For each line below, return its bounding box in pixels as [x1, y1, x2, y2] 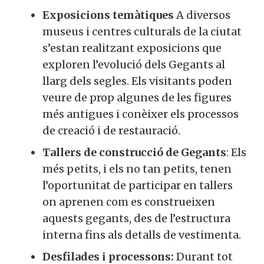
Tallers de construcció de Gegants [42, 145, 226, 159]
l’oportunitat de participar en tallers [42, 178, 233, 192]
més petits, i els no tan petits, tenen [42, 161, 232, 176]
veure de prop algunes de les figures [42, 90, 232, 104]
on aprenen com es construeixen [42, 194, 215, 209]
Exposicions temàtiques [42, 8, 174, 22]
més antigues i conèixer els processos [42, 107, 239, 121]
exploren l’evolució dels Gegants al [42, 57, 225, 71]
